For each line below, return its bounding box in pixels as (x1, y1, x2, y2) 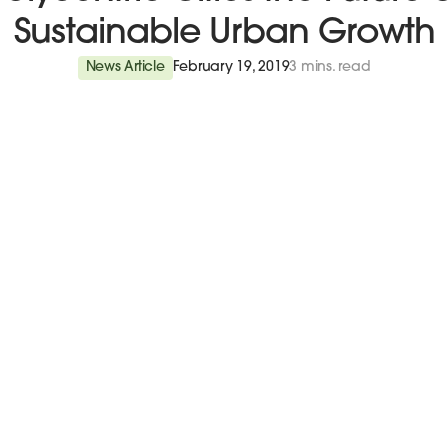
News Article (85, 59, 165, 75)
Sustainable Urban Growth (13, 16, 435, 52)
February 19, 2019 (172, 59, 290, 75)
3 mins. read (289, 59, 371, 75)
